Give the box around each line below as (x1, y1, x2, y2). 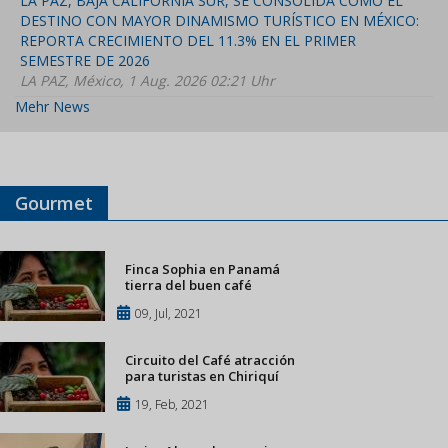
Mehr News (15, 97, 90, 117)
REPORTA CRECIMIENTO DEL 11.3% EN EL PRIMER (20, 31, 356, 51)
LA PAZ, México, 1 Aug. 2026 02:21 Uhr (20, 71, 275, 91)
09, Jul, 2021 (135, 305, 202, 323)
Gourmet (15, 191, 93, 216)
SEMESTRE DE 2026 (20, 51, 150, 71)
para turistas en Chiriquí (125, 367, 279, 386)
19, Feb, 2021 (135, 396, 209, 414)
